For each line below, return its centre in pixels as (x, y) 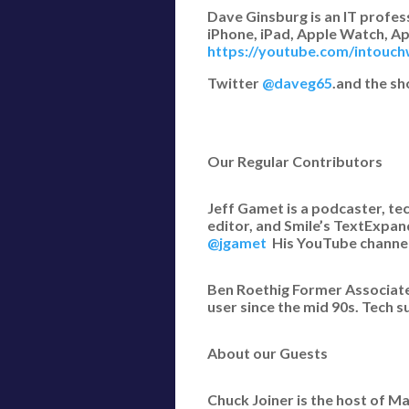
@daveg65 (297, 83)
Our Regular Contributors (295, 161)
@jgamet (237, 242)
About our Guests (267, 353)
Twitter (235, 83)
